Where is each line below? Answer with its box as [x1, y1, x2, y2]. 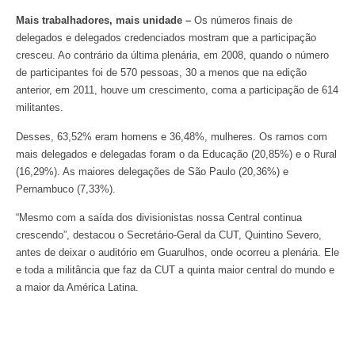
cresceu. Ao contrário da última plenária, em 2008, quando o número [16, 49, 329, 62]
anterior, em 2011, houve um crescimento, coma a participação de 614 [16, 84, 338, 97]
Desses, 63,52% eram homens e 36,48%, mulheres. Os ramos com [16, 130, 327, 143]
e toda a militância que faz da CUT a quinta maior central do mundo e [16, 264, 334, 277]
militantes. [16, 101, 63, 114]
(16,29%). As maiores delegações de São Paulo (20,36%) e [16, 165, 288, 177]
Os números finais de [191, 14, 292, 27]
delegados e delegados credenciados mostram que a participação [16, 32, 316, 44]
